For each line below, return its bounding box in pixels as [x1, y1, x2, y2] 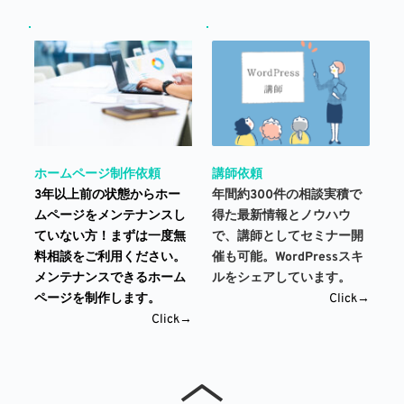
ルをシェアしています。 [211, 271, 354, 287]
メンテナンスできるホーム [33, 271, 186, 287]
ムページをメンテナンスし [33, 208, 186, 225]
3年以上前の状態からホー [33, 188, 180, 204]
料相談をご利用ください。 [33, 250, 186, 266]
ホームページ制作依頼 [33, 167, 161, 183]
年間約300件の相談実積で [211, 188, 362, 204]
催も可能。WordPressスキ [211, 250, 363, 266]
